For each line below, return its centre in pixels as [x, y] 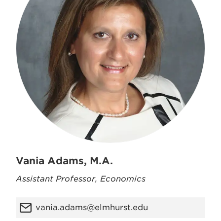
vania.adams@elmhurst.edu [92, 207]
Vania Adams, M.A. [64, 161]
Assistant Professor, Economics [81, 179]
